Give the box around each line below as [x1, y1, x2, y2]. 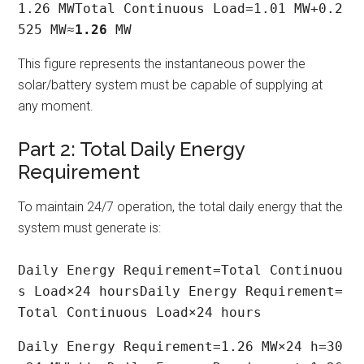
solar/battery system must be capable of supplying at [18, 77, 323, 93]
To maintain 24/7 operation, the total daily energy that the [18, 199, 344, 215]
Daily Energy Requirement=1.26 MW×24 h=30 [18, 339, 344, 355]
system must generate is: [18, 220, 162, 236]
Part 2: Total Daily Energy [18, 137, 245, 162]
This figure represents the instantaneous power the [18, 56, 306, 72]
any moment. [18, 98, 94, 115]
